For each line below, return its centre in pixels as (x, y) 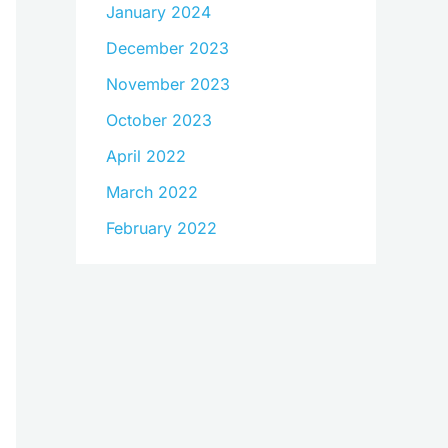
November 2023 (168, 84)
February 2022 (161, 228)
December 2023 (167, 48)
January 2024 (158, 12)
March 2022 (152, 192)
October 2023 (159, 120)
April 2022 (146, 156)
